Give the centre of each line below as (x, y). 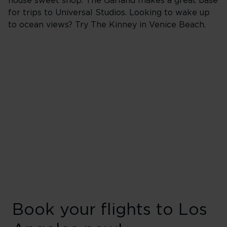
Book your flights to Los (110, 210)
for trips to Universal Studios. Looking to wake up (109, 13)
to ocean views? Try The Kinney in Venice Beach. (108, 25)
